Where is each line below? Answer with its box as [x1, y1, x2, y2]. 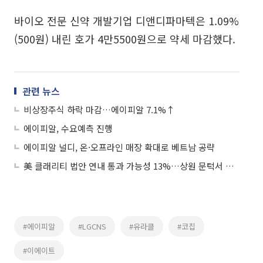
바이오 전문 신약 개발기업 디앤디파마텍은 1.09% [14, 12, 239, 28]
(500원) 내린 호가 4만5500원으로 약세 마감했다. [14, 31, 235, 46]
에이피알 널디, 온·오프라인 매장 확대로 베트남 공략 [23, 140, 215, 153]
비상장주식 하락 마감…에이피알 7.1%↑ [23, 103, 175, 116]
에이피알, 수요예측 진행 [23, 122, 113, 134]
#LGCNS [78, 220, 106, 232]
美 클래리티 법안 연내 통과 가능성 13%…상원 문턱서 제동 [225, 159, 234, 172]
